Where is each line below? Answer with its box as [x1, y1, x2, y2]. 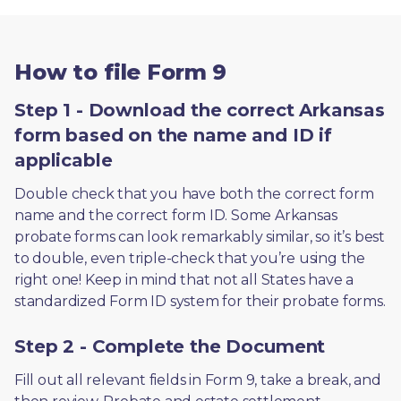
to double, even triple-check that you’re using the [14, 250, 365, 267]
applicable [14, 149, 113, 171]
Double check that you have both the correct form [14, 185, 374, 202]
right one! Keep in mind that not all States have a [14, 271, 354, 288]
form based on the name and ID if [14, 124, 332, 146]
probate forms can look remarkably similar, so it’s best [14, 228, 385, 245]
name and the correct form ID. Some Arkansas [14, 207, 337, 224]
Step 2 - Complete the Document [14, 336, 326, 357]
